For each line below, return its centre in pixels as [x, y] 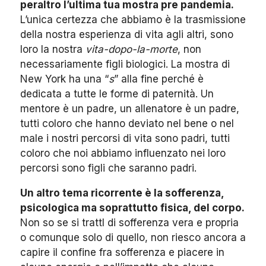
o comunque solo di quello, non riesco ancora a [133, 238]
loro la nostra [53, 50]
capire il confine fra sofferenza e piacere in [122, 253]
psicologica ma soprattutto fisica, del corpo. [132, 208]
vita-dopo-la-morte [132, 50]
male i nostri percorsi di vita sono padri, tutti [125, 139]
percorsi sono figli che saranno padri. [108, 168]
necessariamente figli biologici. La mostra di [125, 64]
